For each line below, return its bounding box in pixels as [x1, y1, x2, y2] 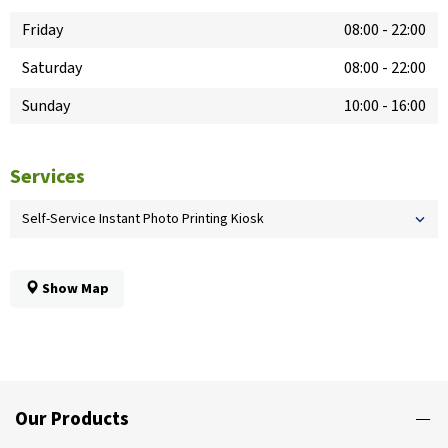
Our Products [15, 406, 129, 434]
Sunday [22, 95, 70, 118]
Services [10, 163, 85, 192]
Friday [22, 19, 63, 42]
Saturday [22, 57, 82, 80]
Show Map [39, 279, 109, 300]
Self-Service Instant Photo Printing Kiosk [22, 209, 264, 230]
